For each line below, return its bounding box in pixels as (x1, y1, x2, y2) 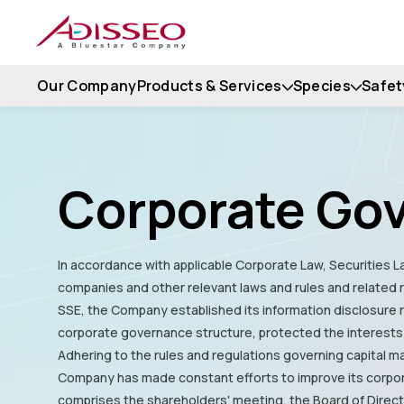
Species (292, 75, 351, 96)
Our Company (37, 75, 137, 96)
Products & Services (136, 75, 282, 96)
